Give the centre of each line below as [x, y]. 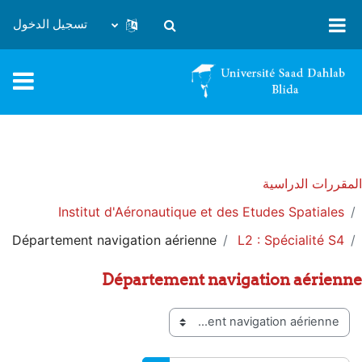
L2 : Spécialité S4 [291, 240]
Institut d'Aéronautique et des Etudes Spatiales [201, 211]
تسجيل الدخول [50, 24]
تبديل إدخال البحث [131, 33]
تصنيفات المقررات [301, 331]
